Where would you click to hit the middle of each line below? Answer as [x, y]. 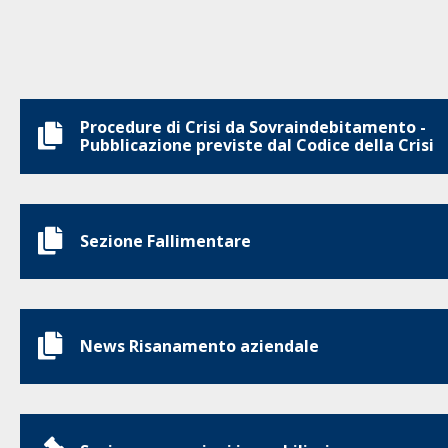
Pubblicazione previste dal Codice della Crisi [257, 145]
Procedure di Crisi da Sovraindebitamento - [253, 127]
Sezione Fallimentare [165, 241]
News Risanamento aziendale [199, 346]
